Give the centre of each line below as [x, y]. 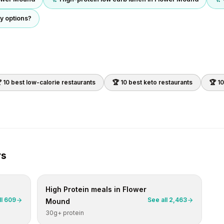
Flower [134, 189]
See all [158, 200]
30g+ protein [65, 213]
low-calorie [43, 82]
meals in [106, 189]
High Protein [67, 189]
